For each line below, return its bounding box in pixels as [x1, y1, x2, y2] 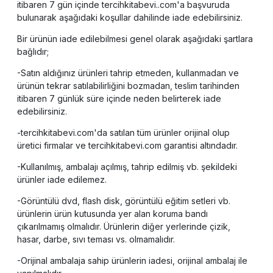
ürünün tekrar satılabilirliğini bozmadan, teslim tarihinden [17, 80, 239, 91]
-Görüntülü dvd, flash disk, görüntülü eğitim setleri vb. [17, 196, 230, 207]
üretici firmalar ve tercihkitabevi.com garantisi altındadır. [17, 140, 238, 151]
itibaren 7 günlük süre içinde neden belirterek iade [17, 93, 221, 104]
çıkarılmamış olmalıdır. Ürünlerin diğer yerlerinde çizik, [17, 221, 230, 232]
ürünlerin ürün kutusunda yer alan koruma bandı [17, 208, 208, 219]
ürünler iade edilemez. [17, 174, 107, 185]
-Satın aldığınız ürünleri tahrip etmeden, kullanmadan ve [17, 68, 239, 79]
